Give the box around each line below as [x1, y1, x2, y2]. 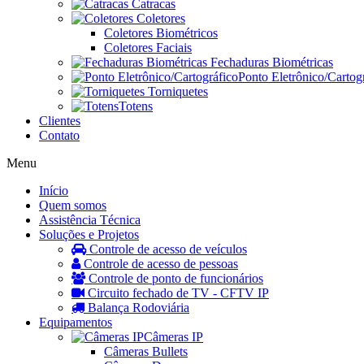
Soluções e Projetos [39, 227, 139, 241]
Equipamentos [39, 315, 112, 329]
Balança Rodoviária [84, 301, 189, 314]
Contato [39, 128, 80, 142]
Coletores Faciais [104, 41, 192, 54]
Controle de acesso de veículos [86, 242, 247, 256]
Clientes [39, 114, 80, 128]
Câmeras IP [144, 330, 203, 344]
